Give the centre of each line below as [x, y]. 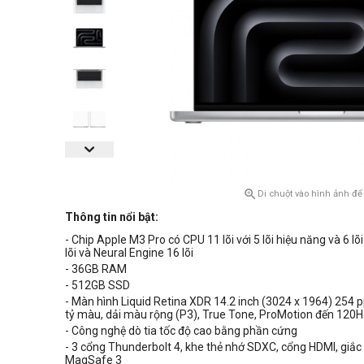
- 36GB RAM [96, 269]
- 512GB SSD [97, 286]
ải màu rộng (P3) [155, 315]
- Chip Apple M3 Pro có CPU [136, 240]
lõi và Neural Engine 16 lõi [129, 253]
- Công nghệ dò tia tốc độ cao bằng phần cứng [181, 331]
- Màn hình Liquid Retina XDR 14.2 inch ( [165, 302]
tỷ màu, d [89, 315]
